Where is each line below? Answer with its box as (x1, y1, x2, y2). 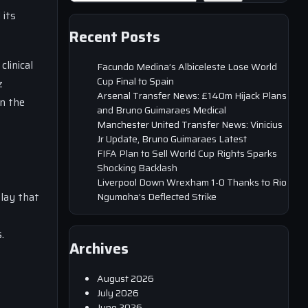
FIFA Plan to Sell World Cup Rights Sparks (97, 145, 277, 161)
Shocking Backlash (97, 159, 177, 175)
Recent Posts (69, 25, 160, 49)
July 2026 (97, 285, 139, 300)
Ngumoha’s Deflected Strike (97, 188, 217, 204)
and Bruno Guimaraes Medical (97, 102, 226, 118)
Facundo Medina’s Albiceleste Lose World (97, 58, 277, 74)
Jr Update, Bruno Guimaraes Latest (97, 131, 247, 146)
